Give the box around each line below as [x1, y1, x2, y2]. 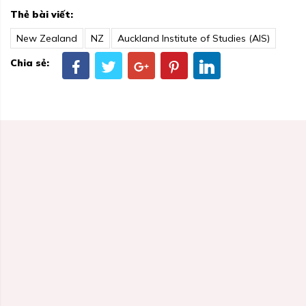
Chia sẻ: [10, 56, 49, 69]
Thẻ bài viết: [10, 8, 73, 21]
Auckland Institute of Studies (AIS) [117, 32, 270, 45]
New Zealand [16, 32, 77, 45]
